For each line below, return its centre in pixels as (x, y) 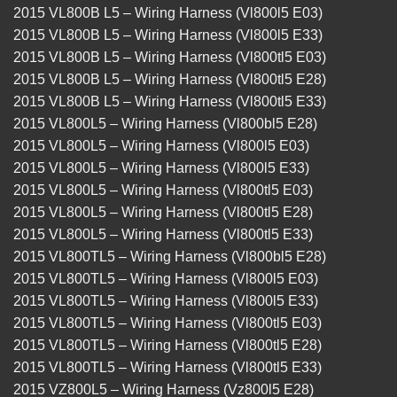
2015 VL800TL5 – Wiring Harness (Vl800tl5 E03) (167, 323)
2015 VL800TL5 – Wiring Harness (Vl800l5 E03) (166, 279)
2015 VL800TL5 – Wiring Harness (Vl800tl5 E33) (167, 368)
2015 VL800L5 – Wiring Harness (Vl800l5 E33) (161, 168)
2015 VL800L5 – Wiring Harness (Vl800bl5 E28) (165, 124)
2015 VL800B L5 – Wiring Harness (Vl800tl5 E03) (170, 58)
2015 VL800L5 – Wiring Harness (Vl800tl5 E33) (163, 235)
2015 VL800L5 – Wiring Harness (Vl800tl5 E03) (163, 191)
